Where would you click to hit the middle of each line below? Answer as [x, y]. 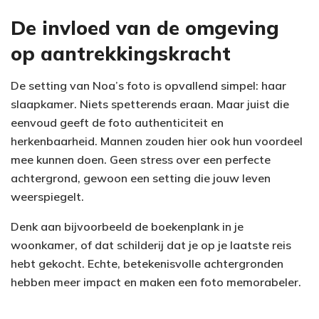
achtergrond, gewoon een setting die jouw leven [141, 178]
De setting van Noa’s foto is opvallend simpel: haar [148, 85]
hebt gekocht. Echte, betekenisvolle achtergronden [147, 263]
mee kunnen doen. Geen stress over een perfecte [141, 159]
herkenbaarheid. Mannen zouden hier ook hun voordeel [157, 141]
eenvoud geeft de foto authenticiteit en [117, 122]
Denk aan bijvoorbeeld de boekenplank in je [127, 226]
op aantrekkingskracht [121, 54]
